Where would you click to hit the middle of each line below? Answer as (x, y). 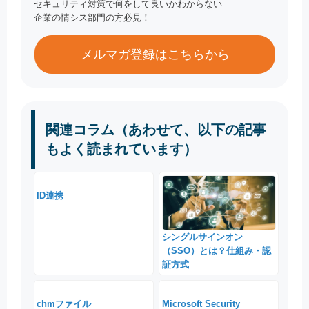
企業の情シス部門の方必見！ (92, 18)
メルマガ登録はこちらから (155, 55)
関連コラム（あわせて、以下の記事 (156, 130)
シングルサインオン (202, 237)
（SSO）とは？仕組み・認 (216, 251)
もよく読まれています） (121, 149)
